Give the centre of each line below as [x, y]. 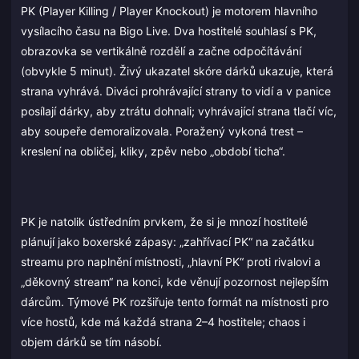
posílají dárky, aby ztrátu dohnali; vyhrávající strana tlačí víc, [179, 111]
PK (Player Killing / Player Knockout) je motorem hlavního [169, 11]
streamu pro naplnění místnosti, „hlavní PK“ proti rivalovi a [171, 262]
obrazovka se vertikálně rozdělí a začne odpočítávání [161, 51]
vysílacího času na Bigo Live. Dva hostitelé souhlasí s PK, [169, 31]
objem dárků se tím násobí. [91, 342]
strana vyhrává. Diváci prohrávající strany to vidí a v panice [176, 91]
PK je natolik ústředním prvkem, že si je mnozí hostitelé [164, 222]
